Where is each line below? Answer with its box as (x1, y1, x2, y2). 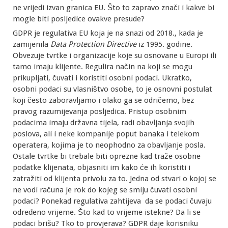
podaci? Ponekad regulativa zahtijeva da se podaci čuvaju (13, 196, 212, 206)
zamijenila (13, 40, 50, 49)
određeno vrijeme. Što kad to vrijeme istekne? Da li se (13, 208, 201, 217)
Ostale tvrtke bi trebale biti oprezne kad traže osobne (13, 152, 201, 161)
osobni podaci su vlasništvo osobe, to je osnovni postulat (13, 84, 212, 94)
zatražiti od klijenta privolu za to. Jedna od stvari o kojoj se (13, 174, 216, 184)
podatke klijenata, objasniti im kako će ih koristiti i (13, 163, 190, 173)
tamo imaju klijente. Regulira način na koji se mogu (13, 62, 192, 72)
